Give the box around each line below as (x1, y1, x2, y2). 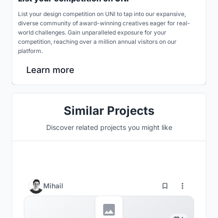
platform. (18, 47, 43, 54)
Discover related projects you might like (46, 123, 172, 131)
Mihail (43, 182, 63, 190)
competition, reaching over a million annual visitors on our (18, 37, 177, 45)
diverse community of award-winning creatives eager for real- (18, 19, 190, 27)
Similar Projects (64, 103, 154, 118)
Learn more (26, 64, 74, 75)
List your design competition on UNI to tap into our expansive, (18, 10, 186, 18)
